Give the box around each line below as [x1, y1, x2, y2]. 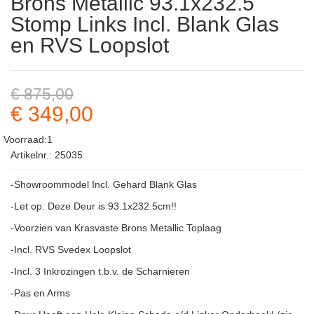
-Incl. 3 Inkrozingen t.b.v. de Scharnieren [11, 265, 190, 277]
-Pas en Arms [11, 287, 70, 299]
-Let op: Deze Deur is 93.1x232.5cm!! [11, 200, 177, 212]
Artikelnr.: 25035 [11, 149, 83, 161]
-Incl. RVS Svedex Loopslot [11, 243, 131, 255]
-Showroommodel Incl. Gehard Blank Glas [11, 178, 197, 190]
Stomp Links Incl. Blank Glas [11, 12, 279, 36]
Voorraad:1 [4, 133, 53, 145]
